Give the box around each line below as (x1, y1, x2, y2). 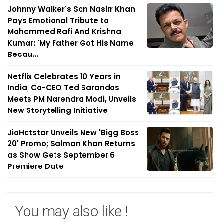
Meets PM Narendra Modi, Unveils (7, 94, 136, 105)
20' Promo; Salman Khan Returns (7, 138, 135, 149)
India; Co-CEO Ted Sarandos (7, 82, 119, 93)
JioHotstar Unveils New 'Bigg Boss (7, 127, 139, 138)
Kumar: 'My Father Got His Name (7, 38, 134, 49)
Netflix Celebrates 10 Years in (7, 71, 121, 82)
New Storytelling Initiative (7, 105, 108, 116)
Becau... (7, 49, 38, 60)
